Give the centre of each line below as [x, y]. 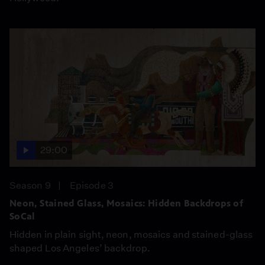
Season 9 [30, 185]
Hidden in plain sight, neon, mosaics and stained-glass [131, 234]
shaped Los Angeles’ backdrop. [80, 248]
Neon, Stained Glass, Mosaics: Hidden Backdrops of [127, 203]
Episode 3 [92, 185]
